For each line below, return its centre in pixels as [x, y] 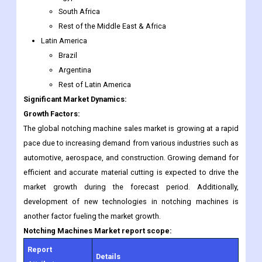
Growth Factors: [52, 69]
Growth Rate [49, 243]
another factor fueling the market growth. [92, 171]
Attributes [45, 219]
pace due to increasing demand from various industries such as [131, 98]
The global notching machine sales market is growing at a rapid [131, 84]
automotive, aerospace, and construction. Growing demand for [131, 113]
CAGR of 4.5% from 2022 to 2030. [152, 243]
